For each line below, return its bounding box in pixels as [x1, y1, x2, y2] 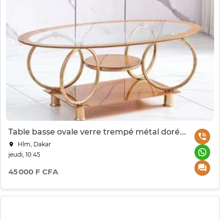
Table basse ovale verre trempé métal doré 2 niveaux [180, 127, 186, 137]
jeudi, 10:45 [8, 151, 40, 159]
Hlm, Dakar [16, 140, 51, 148]
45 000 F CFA [8, 167, 58, 177]
